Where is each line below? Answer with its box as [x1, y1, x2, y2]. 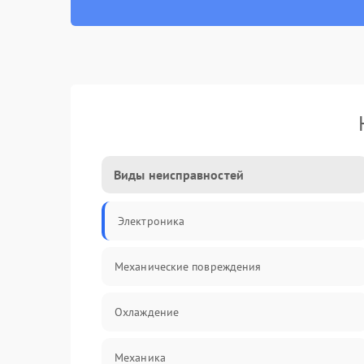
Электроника [118, 214, 185, 228]
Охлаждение [115, 305, 179, 319]
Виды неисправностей [114, 167, 244, 183]
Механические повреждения [115, 259, 262, 274]
